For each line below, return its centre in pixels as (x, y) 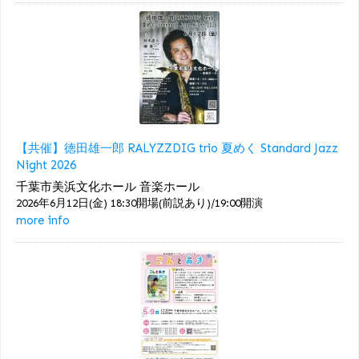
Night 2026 (46, 165)
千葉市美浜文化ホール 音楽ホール (108, 187)
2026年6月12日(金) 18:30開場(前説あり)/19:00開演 (139, 204)
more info (43, 221)
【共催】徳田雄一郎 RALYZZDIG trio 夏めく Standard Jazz (177, 148)
